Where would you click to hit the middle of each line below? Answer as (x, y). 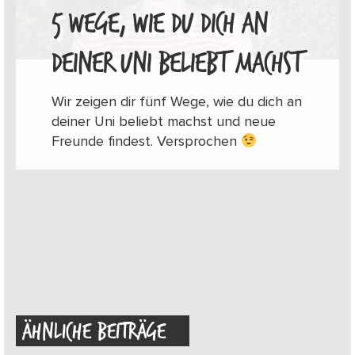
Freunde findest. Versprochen (146, 142)
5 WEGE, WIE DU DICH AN (160, 23)
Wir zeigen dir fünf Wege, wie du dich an (177, 103)
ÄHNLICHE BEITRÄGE (94, 332)
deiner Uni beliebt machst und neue (164, 122)
